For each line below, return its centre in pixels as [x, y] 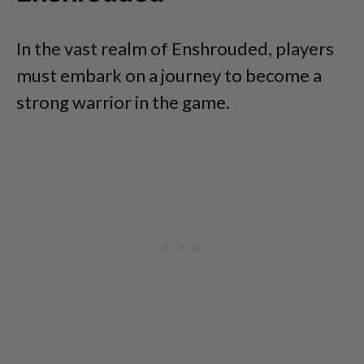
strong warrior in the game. [123, 102]
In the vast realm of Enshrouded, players [175, 48]
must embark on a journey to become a [169, 75]
